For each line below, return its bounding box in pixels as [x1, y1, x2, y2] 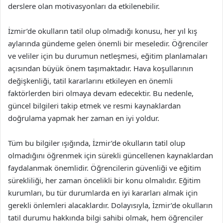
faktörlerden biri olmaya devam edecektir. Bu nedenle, [8, 88, 194, 98]
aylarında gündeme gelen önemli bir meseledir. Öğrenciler [8, 38, 208, 48]
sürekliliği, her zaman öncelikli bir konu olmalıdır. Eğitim [8, 175, 201, 185]
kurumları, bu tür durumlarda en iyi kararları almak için [8, 187, 198, 198]
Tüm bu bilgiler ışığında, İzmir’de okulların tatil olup [8, 137, 185, 148]
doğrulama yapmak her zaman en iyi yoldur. [8, 112, 159, 123]
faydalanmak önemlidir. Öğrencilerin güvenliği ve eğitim [8, 162, 201, 173]
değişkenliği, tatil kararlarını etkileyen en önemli [8, 75, 173, 86]
